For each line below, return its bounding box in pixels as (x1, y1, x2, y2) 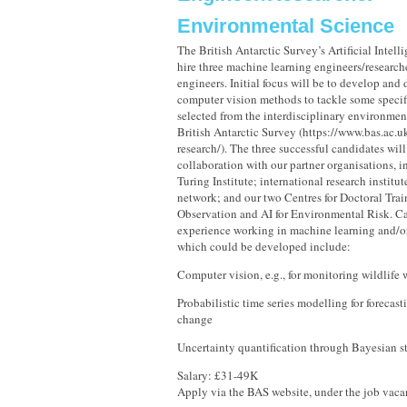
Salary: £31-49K (177, 367, 258, 383)
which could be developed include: (177, 238, 351, 254)
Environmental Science (177, 15, 394, 37)
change (177, 311, 213, 327)
